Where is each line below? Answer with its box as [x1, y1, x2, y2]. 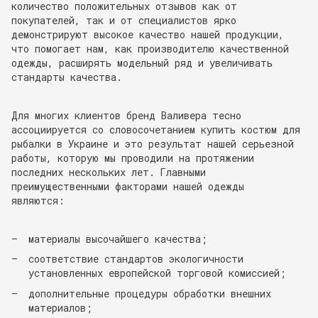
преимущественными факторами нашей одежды [11, 180, 244, 193]
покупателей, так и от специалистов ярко [11, 13, 236, 27]
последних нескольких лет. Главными [11, 165, 206, 179]
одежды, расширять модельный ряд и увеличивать [11, 56, 273, 70]
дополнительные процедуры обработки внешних [28, 286, 271, 300]
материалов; [28, 300, 92, 314]
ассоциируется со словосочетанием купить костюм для [11, 123, 300, 136]
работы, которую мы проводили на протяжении [11, 151, 254, 165]
